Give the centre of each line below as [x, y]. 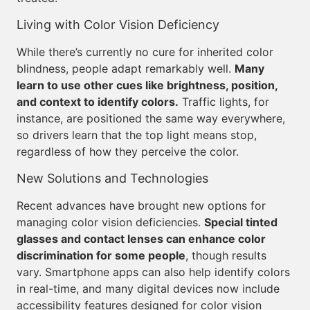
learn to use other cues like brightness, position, [147, 85]
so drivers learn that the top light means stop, [137, 135]
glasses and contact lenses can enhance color [141, 239]
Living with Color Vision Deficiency [118, 25]
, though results [226, 255]
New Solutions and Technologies [112, 178]
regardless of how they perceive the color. [128, 152]
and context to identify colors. [98, 102]
